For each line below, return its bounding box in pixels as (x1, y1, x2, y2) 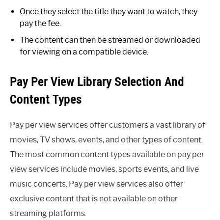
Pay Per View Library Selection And (10, 74, 184, 90)
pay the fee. (20, 19, 61, 28)
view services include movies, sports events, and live (10, 165, 199, 174)
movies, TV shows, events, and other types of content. (10, 135, 203, 145)
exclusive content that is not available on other (10, 194, 178, 204)
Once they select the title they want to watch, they (20, 7, 197, 17)
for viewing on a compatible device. (20, 47, 148, 57)
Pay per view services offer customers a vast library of (10, 120, 205, 130)
